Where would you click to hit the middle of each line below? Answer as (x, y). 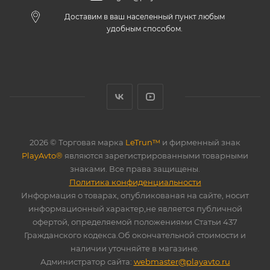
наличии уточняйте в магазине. (135, 248)
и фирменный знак (200, 142)
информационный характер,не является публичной (135, 209)
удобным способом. (145, 29)
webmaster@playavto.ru (182, 262)
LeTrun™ (143, 142)
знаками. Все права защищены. (135, 169)
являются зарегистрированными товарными (155, 155)
